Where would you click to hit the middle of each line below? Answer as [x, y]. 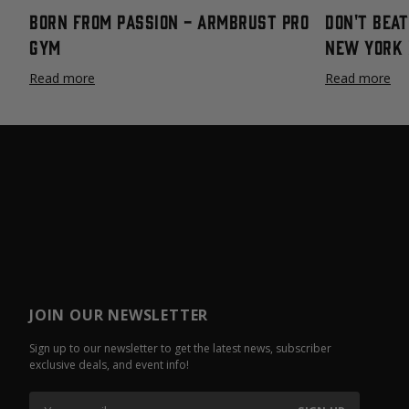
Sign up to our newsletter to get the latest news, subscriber [180, 348]
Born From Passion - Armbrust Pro [169, 21]
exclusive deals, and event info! [109, 365]
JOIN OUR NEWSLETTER [119, 315]
